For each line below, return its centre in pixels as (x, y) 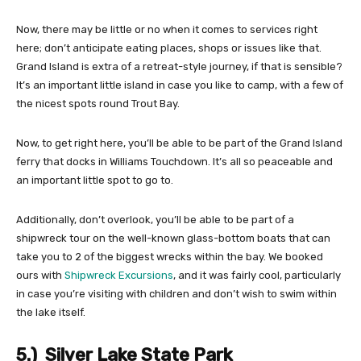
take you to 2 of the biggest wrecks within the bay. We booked (170, 257)
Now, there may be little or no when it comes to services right (167, 29)
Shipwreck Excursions (119, 275)
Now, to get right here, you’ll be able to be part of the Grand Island (179, 143)
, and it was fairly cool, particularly (257, 275)
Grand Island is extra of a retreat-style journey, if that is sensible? (179, 66)
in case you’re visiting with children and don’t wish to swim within (176, 294)
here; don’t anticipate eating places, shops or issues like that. (169, 48)
